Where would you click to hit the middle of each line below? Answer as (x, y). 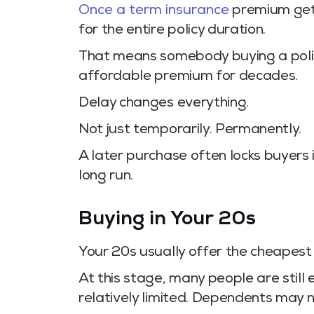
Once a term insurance (154, 12)
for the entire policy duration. (172, 31)
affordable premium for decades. (189, 77)
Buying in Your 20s (167, 220)
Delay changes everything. (164, 104)
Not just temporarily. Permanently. (190, 131)
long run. (106, 177)
